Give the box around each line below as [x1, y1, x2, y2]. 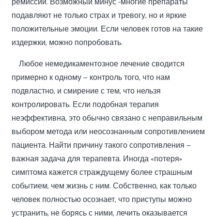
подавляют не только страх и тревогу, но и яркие [12, 9, 186, 22]
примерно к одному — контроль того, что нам [12, 71, 170, 84]
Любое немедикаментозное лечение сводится [19, 58, 185, 71]
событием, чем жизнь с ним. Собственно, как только [12, 180, 197, 193]
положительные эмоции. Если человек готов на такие [12, 23, 203, 36]
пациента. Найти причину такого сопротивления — [12, 139, 191, 152]
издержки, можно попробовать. [12, 36, 123, 49]
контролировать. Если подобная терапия [12, 98, 159, 111]
